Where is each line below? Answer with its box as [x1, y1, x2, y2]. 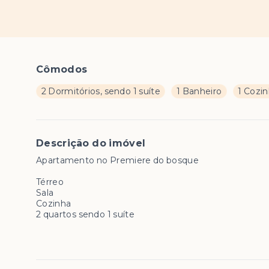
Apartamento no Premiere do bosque [36, 155, 199, 166]
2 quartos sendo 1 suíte [36, 209, 137, 220]
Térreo [36, 177, 66, 187]
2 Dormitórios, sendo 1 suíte [41, 86, 160, 97]
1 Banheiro [176, 86, 222, 97]
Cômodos [36, 64, 88, 75]
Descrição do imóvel [36, 138, 146, 149]
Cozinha [36, 198, 71, 209]
